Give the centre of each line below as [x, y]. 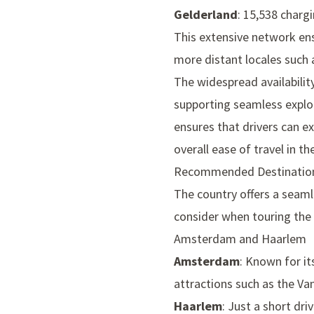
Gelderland [206, 15]
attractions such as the [235, 284]
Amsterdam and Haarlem [240, 239]
